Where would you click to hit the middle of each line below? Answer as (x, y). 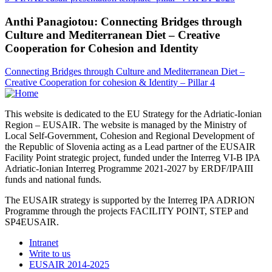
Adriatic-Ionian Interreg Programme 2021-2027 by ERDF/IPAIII (129, 169)
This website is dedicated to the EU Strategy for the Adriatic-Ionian (133, 114)
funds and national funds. (53, 180)
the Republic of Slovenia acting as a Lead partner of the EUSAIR (130, 147)
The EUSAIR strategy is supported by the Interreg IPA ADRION (130, 200)
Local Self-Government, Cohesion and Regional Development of (130, 136)
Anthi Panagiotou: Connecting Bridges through (124, 21)
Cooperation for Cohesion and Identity (102, 48)
